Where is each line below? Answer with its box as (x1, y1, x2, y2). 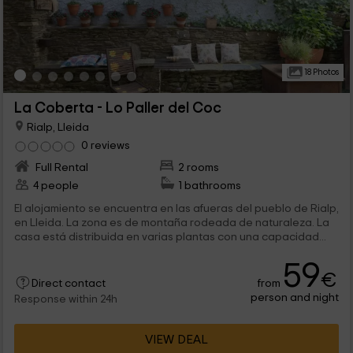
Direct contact (31, 278, 106, 290)
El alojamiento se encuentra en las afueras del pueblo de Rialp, (13, 203, 339, 215)
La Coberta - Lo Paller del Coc (13, 101, 221, 117)
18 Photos (302, 68, 339, 77)
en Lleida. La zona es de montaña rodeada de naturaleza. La (13, 217, 329, 229)
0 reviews (80, 139, 130, 152)
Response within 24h (13, 294, 117, 306)
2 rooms (178, 162, 220, 174)
